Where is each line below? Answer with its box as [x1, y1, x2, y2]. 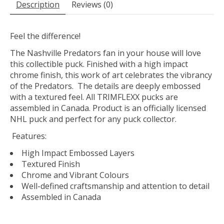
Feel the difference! [10, 30, 80, 42]
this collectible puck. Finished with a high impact [10, 58, 188, 70]
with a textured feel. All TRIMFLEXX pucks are [10, 91, 178, 103]
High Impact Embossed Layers [21, 147, 134, 159]
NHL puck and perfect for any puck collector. [10, 113, 176, 125]
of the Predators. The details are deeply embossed [10, 80, 200, 92]
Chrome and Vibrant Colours [21, 169, 129, 181]
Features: [10, 130, 48, 142]
